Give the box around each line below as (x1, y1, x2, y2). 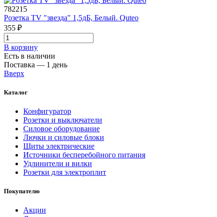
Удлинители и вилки (23, 159, 92, 168)
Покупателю (4, 187, 40, 195)
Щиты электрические (23, 141, 94, 150)
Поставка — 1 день (4, 60, 67, 69)
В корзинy (4, 43, 38, 51)
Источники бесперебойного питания (23, 150, 145, 159)
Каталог (4, 88, 28, 96)
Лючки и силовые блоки (23, 133, 104, 141)
